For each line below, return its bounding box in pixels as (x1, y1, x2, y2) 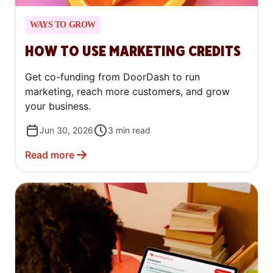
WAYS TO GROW (30, 19, 96, 29)
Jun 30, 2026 (40, 124, 93, 135)
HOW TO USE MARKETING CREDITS (25, 41, 241, 61)
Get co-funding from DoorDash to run (25, 70, 200, 83)
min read (116, 124, 151, 135)
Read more (25, 148, 74, 161)
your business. (25, 99, 91, 112)
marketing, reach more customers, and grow (25, 85, 230, 97)
